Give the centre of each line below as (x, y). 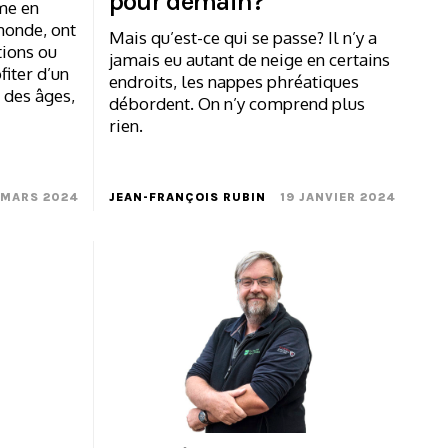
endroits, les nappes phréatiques (233, 82)
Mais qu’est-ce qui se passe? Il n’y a (242, 38)
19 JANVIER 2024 (338, 197)
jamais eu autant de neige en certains (249, 60)
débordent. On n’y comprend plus (236, 104)
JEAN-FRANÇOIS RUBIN (187, 197)
